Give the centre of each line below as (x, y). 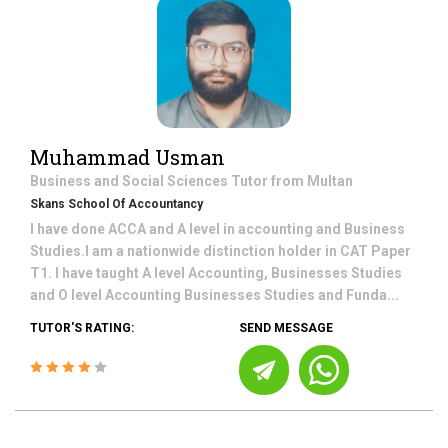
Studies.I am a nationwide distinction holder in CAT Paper (220, 251)
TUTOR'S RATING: (82, 328)
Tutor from (269, 181)
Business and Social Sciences (130, 181)
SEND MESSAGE (286, 328)
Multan (330, 181)
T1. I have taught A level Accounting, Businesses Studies (216, 273)
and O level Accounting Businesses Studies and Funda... (214, 295)
